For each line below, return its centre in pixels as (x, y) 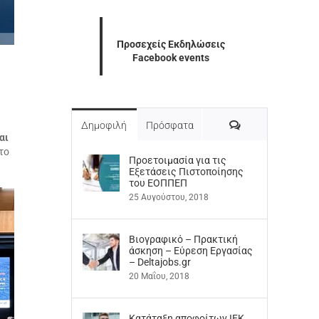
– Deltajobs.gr (160, 262)
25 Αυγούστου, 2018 (169, 197)
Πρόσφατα (169, 125)
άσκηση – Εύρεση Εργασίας (191, 251)
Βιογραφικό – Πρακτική (183, 239)
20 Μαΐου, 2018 (159, 276)
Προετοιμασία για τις (178, 160)
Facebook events (171, 58)
